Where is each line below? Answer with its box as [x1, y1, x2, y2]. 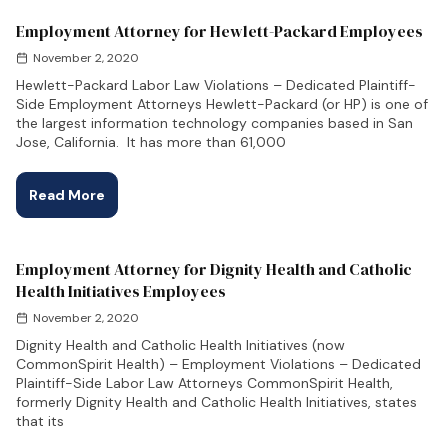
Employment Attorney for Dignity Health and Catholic [16, 258, 412, 280]
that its [16, 412, 64, 430]
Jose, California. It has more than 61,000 [16, 133, 286, 151]
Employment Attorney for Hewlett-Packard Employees [16, 20, 423, 42]
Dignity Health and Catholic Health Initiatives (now [16, 336, 345, 354]
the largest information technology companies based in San [16, 114, 413, 132]
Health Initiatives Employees [16, 280, 226, 302]
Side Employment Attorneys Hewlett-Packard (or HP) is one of [16, 95, 428, 113]
